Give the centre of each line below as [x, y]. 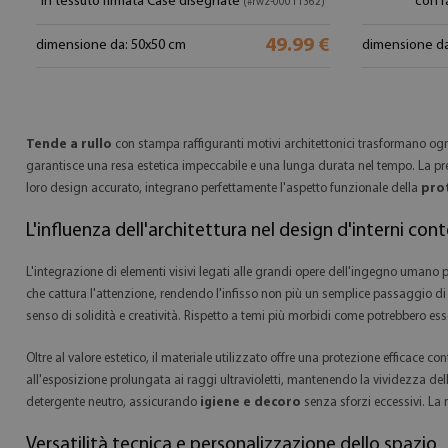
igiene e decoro [250, 402]
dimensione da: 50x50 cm [111, 45]
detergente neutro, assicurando [113, 402]
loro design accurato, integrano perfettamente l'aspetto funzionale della [223, 188]
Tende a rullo [69, 144]
